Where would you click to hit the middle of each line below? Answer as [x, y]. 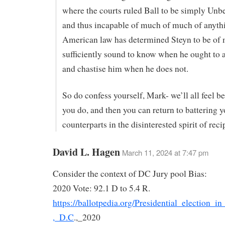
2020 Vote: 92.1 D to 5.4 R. [101, 188]
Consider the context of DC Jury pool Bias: [130, 173]
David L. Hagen [86, 152]
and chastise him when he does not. [125, 69]
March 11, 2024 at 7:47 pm [165, 152]
